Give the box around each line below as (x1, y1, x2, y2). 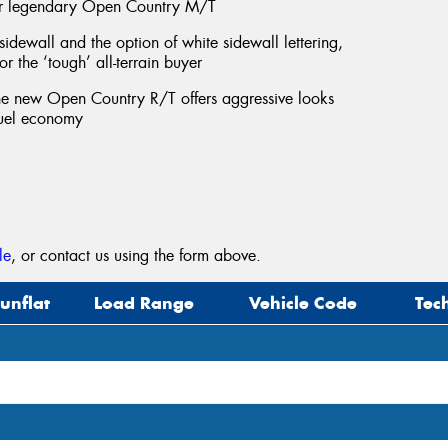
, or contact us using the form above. (11, 245, 262, 267)
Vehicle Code (249, 292, 358, 315)
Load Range (94, 292, 195, 315)
